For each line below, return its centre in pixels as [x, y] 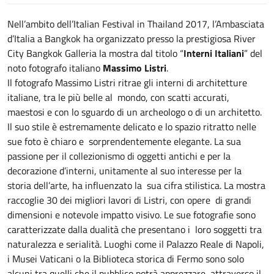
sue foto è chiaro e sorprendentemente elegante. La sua [124, 141]
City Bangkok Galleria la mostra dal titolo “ [95, 53]
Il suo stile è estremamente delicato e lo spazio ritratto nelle [132, 127]
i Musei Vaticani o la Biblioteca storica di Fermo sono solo [126, 259]
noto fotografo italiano [55, 68]
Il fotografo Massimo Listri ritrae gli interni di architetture [127, 83]
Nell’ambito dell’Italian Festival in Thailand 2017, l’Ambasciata [136, 24]
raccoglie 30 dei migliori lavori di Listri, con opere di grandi [129, 200]
